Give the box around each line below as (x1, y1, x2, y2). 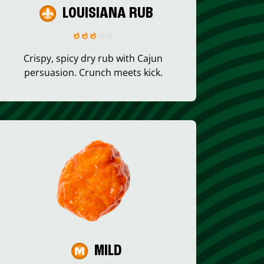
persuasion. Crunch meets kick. (24, 66, 163, 80)
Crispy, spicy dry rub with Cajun (24, 52, 163, 65)
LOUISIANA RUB (62, 5, 153, 22)
